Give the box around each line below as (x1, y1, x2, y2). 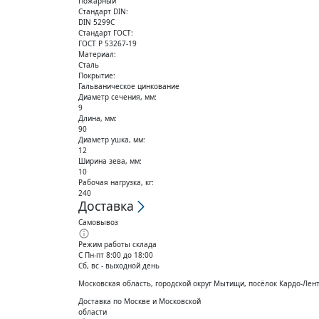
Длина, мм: (78, 113, 117, 123)
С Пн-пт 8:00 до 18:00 (78, 249, 153, 260)
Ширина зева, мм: (78, 155, 142, 166)
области (78, 306, 107, 317)
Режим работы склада (78, 239, 157, 249)
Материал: (78, 48, 116, 59)
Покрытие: (78, 70, 115, 80)
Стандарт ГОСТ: (78, 27, 133, 38)
